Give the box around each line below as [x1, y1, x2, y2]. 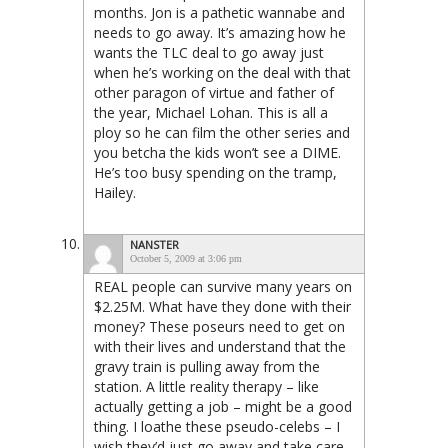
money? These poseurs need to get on [94, 317, 345, 336]
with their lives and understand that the [94, 337, 346, 356]
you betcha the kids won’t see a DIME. [94, 143, 341, 162]
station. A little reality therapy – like [94, 377, 319, 396]
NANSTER [130, 237, 179, 252]
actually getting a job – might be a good [94, 397, 352, 416]
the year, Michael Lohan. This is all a [94, 103, 328, 122]
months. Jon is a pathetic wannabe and [94, 3, 345, 22]
